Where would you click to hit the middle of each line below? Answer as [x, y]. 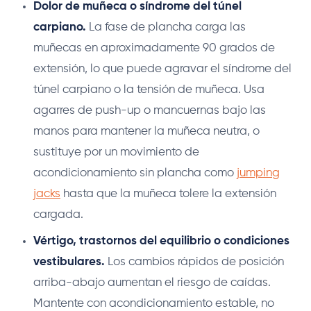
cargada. [58, 215]
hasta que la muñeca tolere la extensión [168, 194]
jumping [258, 174]
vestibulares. [69, 262]
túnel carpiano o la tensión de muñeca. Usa [149, 90]
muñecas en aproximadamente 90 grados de [154, 49]
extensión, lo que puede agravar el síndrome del [162, 69]
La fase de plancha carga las [166, 28]
